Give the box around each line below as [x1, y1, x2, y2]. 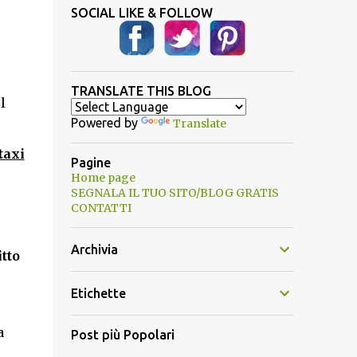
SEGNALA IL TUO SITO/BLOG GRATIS [70, 186, 279, 200]
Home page [70, 171, 135, 185]
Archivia [70, 242, 118, 257]
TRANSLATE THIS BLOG [70, 84, 211, 98]
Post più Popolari [70, 328, 175, 342]
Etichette [70, 286, 126, 300]
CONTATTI [70, 201, 131, 215]
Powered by [70, 116, 141, 130]
